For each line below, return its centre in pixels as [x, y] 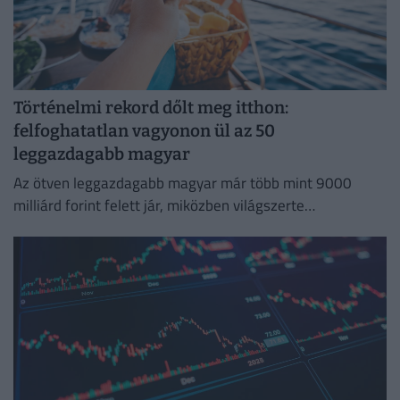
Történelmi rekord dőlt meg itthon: [151, 108]
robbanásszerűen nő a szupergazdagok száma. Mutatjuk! [198, 227]
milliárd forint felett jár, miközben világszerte [159, 205]
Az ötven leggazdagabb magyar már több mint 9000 [183, 183]
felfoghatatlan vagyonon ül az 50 [144, 131]
